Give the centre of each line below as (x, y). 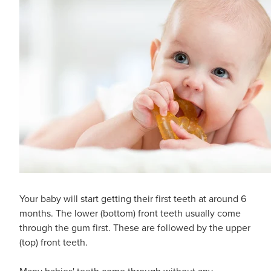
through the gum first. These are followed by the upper (135, 227)
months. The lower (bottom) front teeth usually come (130, 213)
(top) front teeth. (54, 242)
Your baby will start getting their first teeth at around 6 (133, 198)
